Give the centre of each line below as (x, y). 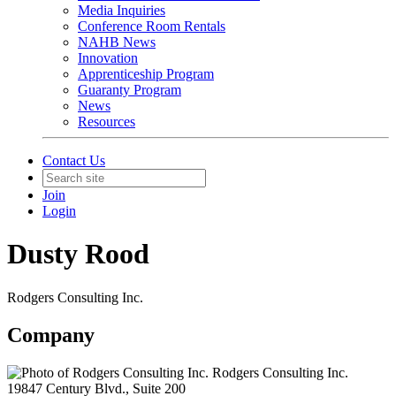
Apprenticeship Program (146, 74)
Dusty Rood (78, 254)
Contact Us (74, 160)
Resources (107, 122)
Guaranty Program (129, 90)
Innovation (108, 58)
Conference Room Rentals (152, 26)
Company (51, 335)
